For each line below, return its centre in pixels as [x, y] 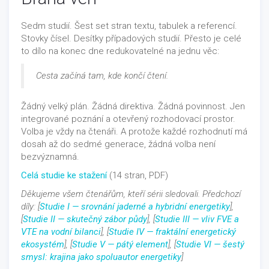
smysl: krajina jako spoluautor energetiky [101, 257]
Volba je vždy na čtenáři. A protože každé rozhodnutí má [134, 131]
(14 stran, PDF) [138, 175]
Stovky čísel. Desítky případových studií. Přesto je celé [131, 38]
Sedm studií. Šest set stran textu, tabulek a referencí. [129, 26]
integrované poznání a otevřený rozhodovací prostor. [128, 119]
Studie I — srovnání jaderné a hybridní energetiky [135, 206]
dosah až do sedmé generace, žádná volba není [118, 144]
